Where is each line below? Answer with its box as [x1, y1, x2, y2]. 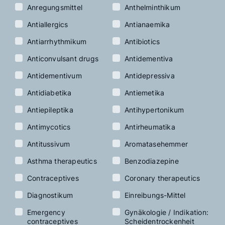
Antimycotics [27, 123, 71, 132]
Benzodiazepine [125, 157, 179, 166]
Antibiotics [125, 37, 160, 46]
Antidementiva [125, 54, 173, 63]
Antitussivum [27, 140, 70, 149]
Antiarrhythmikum [27, 37, 87, 46]
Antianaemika [125, 20, 170, 29]
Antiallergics [27, 20, 68, 29]
